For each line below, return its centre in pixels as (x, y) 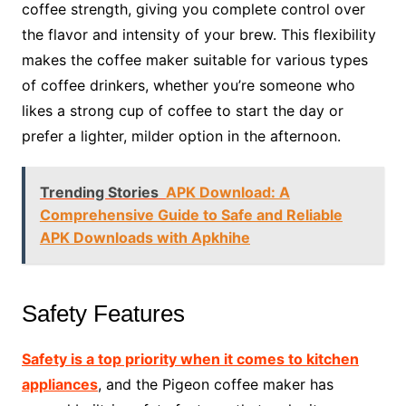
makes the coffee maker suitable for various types (194, 60)
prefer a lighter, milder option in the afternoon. (181, 136)
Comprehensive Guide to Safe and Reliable (191, 215)
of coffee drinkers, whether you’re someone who (188, 86)
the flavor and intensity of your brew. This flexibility (198, 35)
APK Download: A (227, 193)
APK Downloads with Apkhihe (145, 238)
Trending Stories (99, 193)
